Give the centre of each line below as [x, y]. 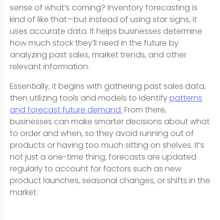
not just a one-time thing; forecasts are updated [103, 157]
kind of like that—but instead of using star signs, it [103, 19]
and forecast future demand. [66, 110]
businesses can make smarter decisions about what [110, 121]
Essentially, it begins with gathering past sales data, [108, 86]
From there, [144, 110]
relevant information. [50, 66]
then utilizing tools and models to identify [90, 98]
